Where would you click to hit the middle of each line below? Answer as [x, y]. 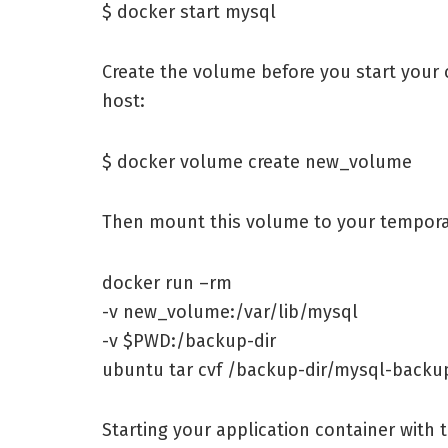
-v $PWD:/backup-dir [189, 340]
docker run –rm [167, 282]
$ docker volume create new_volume [257, 161]
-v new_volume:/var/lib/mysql [230, 311]
